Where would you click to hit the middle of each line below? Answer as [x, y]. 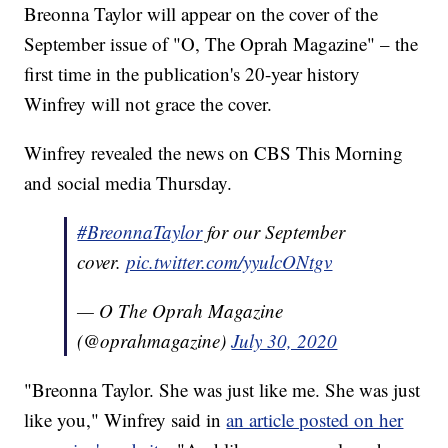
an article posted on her [315, 420]
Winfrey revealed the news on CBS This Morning [214, 153]
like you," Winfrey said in [125, 420]
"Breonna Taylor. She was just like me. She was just [222, 390]
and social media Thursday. [128, 183]
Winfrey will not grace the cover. [148, 104]
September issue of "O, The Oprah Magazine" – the [221, 44]
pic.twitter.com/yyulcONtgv [229, 262]
